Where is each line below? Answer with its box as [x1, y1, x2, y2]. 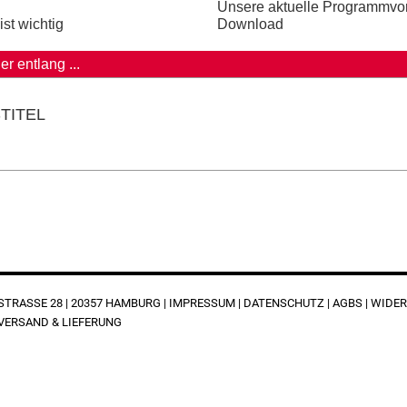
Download [217, 15, 283, 32]
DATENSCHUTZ [243, 296, 324, 311]
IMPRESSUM [169, 296, 235, 311]
